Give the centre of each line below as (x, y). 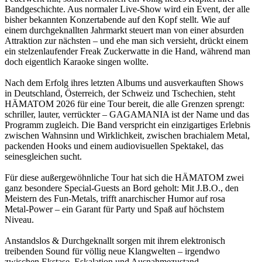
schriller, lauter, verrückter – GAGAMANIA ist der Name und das (127, 115)
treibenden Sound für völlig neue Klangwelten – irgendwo (112, 251)
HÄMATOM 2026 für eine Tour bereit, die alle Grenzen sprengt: (125, 104)
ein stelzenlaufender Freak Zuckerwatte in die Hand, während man (127, 51)
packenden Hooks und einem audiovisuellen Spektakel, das (114, 146)
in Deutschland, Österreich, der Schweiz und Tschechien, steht (120, 94)
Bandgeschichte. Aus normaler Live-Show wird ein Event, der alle (127, 9)
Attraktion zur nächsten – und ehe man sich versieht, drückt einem (126, 41)
